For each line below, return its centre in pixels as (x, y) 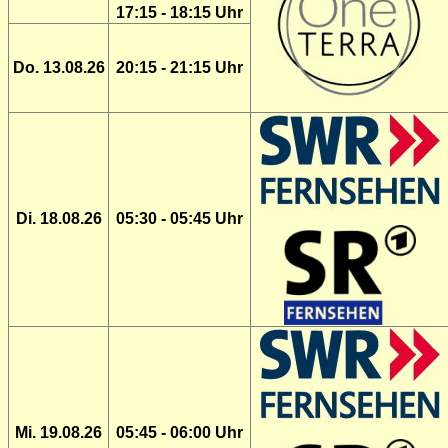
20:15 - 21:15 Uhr (179, 67)
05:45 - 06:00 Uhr (179, 432)
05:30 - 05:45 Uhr (179, 218)
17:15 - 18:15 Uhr (179, 12)
